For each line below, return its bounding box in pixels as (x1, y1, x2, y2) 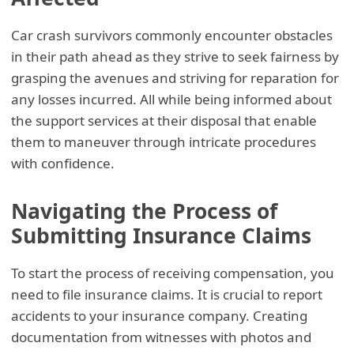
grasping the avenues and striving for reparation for (11, 68, 340, 87)
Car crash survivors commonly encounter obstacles (11, 25, 333, 44)
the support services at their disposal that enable (11, 111, 318, 130)
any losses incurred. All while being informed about (11, 89, 333, 108)
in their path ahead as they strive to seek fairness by (11, 47, 340, 66)
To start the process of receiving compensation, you (11, 264, 335, 283)
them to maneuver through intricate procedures (11, 132, 317, 151)
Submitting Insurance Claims (11, 220, 312, 250)
